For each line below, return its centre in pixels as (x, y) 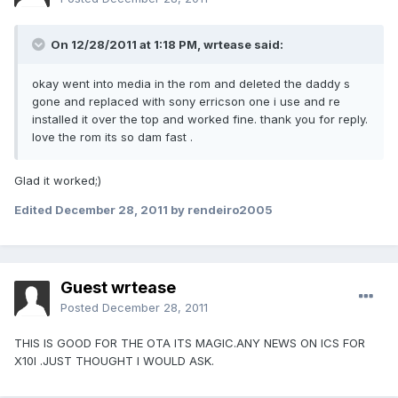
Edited (35, 210)
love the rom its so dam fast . (112, 137)
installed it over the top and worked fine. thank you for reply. (200, 119)
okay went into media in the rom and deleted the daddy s (191, 84)
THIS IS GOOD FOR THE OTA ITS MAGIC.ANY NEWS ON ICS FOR (190, 343)
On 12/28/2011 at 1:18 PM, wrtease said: (166, 45)
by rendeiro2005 (220, 210)
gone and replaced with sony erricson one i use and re (186, 102)
